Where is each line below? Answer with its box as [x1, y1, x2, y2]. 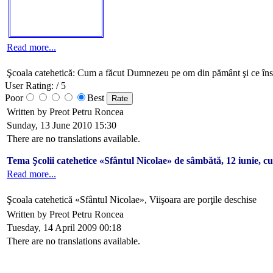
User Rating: [5, 80, 54, 91]
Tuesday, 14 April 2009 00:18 [7, 222, 121, 233]
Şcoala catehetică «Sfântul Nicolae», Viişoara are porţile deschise [7, 194, 257, 205]
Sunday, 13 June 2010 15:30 [7, 119, 116, 130]
